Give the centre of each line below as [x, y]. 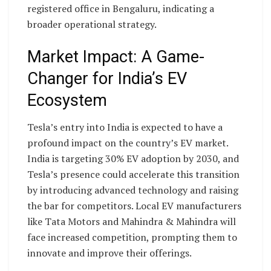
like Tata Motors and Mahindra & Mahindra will [132, 222]
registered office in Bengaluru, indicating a [121, 9]
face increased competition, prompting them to [132, 237]
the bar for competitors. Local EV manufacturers [134, 206]
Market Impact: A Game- [116, 57]
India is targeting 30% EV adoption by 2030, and [133, 159]
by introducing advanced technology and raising [133, 190]
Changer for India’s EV [107, 78]
